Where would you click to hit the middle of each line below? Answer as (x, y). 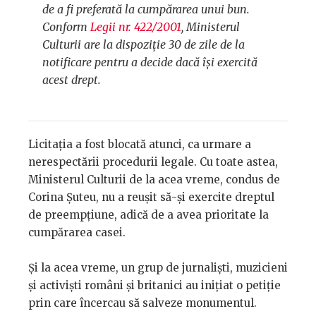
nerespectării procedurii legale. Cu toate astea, (153, 162)
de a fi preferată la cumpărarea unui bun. (146, 10)
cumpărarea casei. (77, 233)
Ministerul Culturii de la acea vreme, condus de (154, 180)
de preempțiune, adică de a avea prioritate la (148, 215)
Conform (66, 27)
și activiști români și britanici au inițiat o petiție (154, 286)
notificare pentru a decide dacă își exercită (150, 62)
